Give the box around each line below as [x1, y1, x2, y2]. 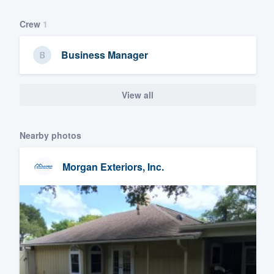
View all [122, 88, 154, 101]
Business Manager [61, 48, 148, 62]
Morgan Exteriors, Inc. [62, 159, 164, 174]
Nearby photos [20, 129, 81, 142]
